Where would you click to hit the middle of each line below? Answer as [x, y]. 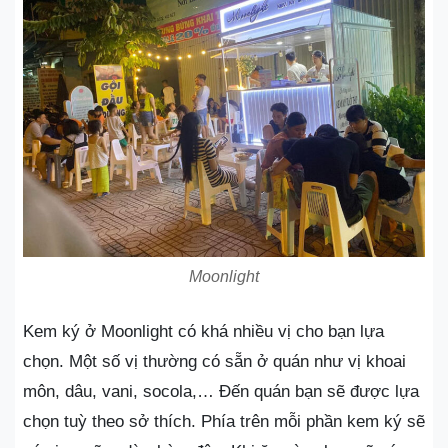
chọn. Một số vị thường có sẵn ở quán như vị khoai [214, 361]
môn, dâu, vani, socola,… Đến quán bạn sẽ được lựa [221, 391]
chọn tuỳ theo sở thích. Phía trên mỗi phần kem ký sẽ [224, 421]
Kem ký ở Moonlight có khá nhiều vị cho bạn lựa [203, 331]
